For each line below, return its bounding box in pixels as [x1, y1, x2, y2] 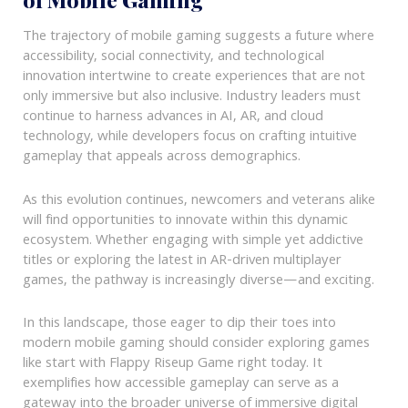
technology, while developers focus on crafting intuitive [22, 125, 357, 149]
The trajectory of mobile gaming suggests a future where [22, 25, 374, 49]
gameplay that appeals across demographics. [22, 145, 301, 169]
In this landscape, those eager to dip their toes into [22, 312, 336, 337]
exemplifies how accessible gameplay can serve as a [22, 372, 339, 397]
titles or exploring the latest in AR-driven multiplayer [22, 249, 342, 273]
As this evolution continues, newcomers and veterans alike [22, 189, 375, 213]
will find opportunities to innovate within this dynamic [22, 209, 348, 233]
